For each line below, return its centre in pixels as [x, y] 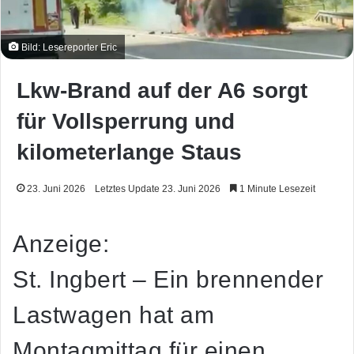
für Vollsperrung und [126, 122]
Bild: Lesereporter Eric [68, 47]
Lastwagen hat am [113, 315]
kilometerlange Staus [129, 153]
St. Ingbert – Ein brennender [168, 280]
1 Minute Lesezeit [276, 189]
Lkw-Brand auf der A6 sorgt [162, 91]
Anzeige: [61, 244]
